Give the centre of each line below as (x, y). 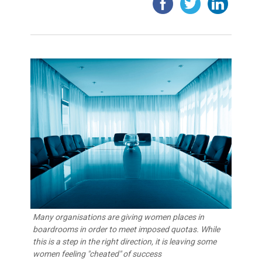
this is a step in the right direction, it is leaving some (125, 242)
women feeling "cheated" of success (97, 254)
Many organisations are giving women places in (119, 217)
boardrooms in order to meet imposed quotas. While (127, 230)
